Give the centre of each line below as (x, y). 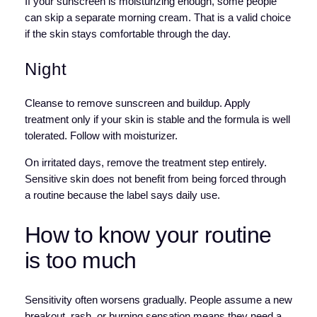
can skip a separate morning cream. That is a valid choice (157, 18)
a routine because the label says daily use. (122, 195)
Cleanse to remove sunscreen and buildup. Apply (137, 104)
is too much (80, 261)
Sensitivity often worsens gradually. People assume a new (158, 300)
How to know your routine (148, 235)
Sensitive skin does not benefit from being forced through (155, 179)
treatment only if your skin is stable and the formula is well (157, 120)
